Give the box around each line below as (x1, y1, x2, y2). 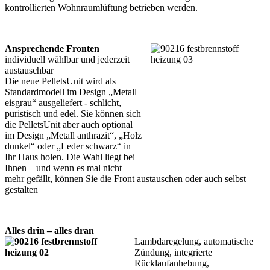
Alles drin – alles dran (5, 225, 94, 236)
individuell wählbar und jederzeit (5, 54, 130, 64)
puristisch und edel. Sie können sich (5, 108, 141, 119)
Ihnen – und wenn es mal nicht (5, 162, 122, 173)
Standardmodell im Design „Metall (5, 86, 137, 97)
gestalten (5, 184, 38, 195)
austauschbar (5, 64, 54, 75)
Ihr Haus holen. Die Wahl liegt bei (5, 151, 135, 162)
